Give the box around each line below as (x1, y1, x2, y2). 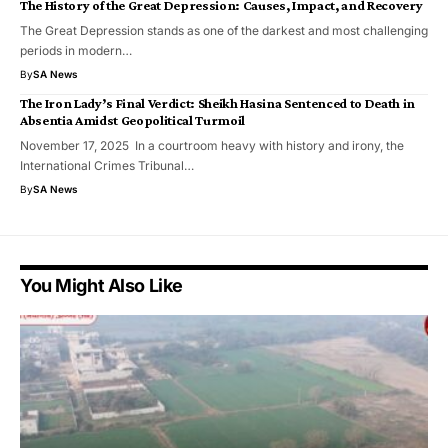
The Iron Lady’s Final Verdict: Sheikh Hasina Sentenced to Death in (20, 94, 415, 111)
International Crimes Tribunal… (20, 157, 194, 173)
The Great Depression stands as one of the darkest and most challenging (20, 22, 428, 38)
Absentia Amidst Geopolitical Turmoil (20, 111, 245, 128)
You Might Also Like (20, 274, 183, 296)
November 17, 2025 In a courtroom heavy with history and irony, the (20, 137, 404, 153)
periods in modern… (20, 42, 132, 58)
